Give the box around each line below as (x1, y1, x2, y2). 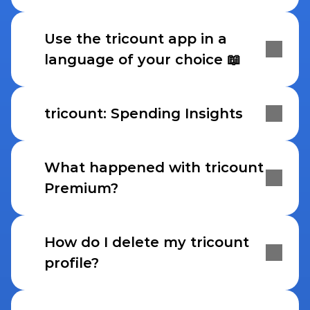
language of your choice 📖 (44, 51, 241, 68)
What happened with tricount (44, 159, 264, 176)
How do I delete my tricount (44, 234, 249, 250)
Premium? (44, 180, 118, 197)
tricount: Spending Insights (44, 105, 243, 122)
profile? (44, 255, 99, 271)
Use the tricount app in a (44, 30, 227, 47)
